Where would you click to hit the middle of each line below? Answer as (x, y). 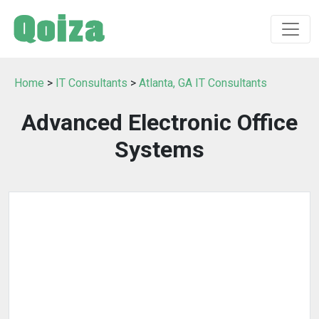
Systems (159, 150)
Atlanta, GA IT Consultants (203, 83)
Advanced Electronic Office (159, 122)
